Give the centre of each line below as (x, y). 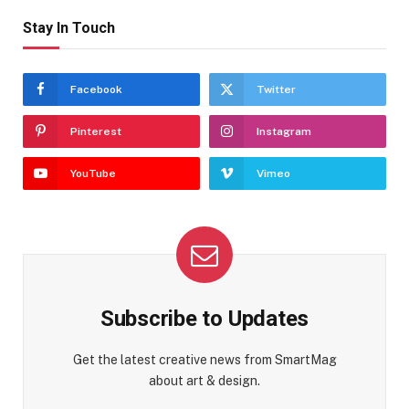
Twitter (276, 89)
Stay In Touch (69, 27)
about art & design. (204, 380)
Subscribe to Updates (204, 318)
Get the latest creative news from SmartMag (204, 359)
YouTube (93, 173)
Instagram (284, 131)
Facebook (96, 89)
